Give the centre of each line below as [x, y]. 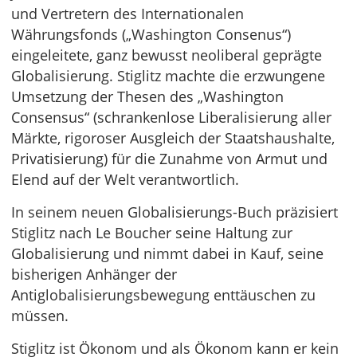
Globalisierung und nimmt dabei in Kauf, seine [167, 253]
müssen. [40, 316]
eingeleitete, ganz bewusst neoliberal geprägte [167, 55]
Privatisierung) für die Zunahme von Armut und [169, 159]
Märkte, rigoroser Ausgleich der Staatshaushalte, [173, 138]
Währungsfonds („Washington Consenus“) [151, 34]
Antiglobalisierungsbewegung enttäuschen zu [163, 295]
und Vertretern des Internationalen [127, 14]
